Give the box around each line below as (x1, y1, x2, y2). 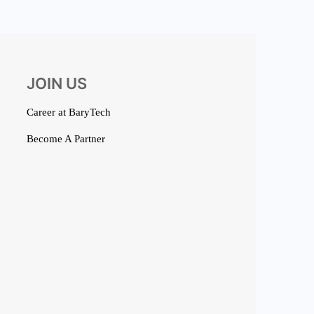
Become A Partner (27, 132, 106, 144)
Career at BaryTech (27, 107, 111, 118)
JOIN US (27, 74, 88, 93)
